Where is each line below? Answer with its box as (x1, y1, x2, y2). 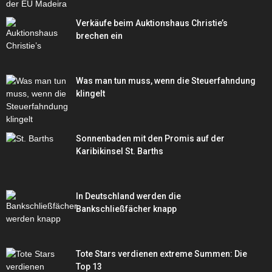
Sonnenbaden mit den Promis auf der (76, 134, 225, 144)
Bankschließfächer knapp (76, 204, 177, 214)
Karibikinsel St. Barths (76, 146, 163, 157)
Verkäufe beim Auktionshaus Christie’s (76, 18, 228, 29)
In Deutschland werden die (76, 191, 181, 202)
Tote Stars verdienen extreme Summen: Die (76, 249, 247, 259)
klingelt (76, 89, 105, 99)
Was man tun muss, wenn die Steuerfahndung (76, 76, 256, 86)
